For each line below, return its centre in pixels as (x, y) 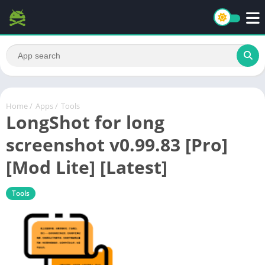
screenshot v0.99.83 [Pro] (117, 144)
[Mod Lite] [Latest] (87, 167)
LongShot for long (85, 122)
